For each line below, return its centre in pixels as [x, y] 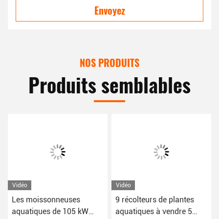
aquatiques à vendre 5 [154, 211]
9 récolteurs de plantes [155, 200]
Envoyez [109, 10]
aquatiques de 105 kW [50, 211]
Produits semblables [109, 85]
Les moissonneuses [46, 200]
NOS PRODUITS [109, 63]
